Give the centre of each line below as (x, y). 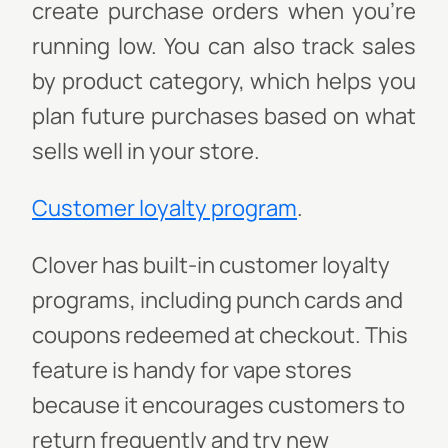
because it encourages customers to (218, 405)
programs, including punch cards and (217, 300)
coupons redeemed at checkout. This (220, 335)
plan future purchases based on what (224, 116)
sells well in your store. (146, 151)
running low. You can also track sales (224, 46)
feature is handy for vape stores (192, 370)
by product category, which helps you (224, 81)
